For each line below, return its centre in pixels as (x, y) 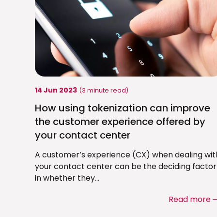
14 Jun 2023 (56, 90)
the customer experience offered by (120, 122)
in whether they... (67, 178)
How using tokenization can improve (123, 108)
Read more (189, 200)
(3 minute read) (104, 91)
